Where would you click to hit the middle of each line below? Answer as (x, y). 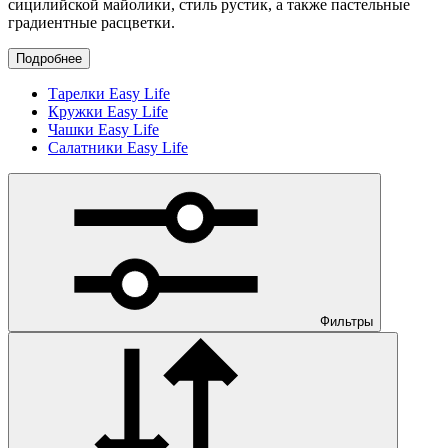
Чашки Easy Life (103, 130)
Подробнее (49, 59)
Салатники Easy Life (118, 148)
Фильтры (346, 322)
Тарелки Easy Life (109, 94)
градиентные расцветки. (91, 23)
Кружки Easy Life (108, 112)
